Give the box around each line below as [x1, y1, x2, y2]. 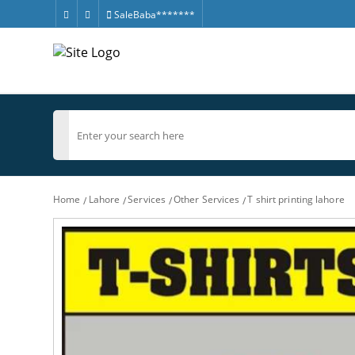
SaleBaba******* [111, 8, 195, 21]
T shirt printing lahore [247, 193, 345, 206]
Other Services [174, 193, 240, 206]
